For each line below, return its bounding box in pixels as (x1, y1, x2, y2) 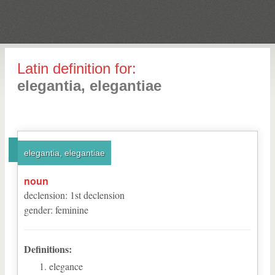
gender (24, 203, 50, 216)
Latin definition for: (17, 60, 136, 77)
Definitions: (24, 242, 72, 256)
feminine (55, 203, 88, 216)
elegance (49, 260, 83, 273)
